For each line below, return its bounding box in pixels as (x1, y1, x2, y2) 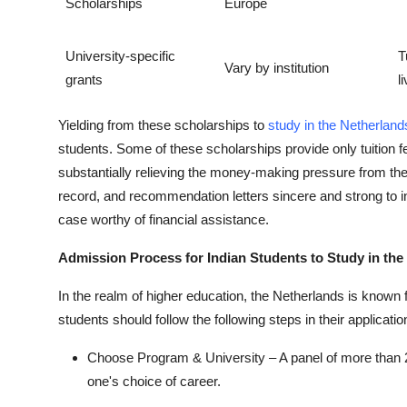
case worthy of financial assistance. (58, 211, 269, 227)
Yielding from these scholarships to (58, 116, 268, 133)
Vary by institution (224, 59, 329, 75)
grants (65, 71, 103, 87)
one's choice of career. (87, 372, 221, 389)
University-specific (65, 47, 175, 64)
